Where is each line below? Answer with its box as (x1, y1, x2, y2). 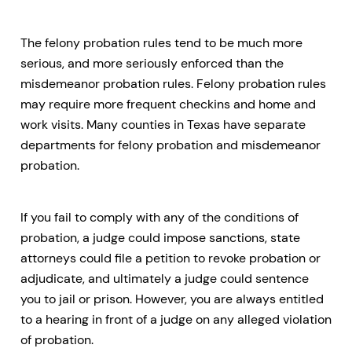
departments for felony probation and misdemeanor (20, 136, 321, 153)
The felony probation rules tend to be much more (20, 34, 302, 51)
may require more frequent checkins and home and (20, 95, 316, 112)
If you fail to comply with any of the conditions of (20, 208, 299, 225)
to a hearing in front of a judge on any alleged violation (20, 310, 332, 328)
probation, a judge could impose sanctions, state (20, 229, 300, 246)
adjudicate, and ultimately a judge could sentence (20, 269, 309, 287)
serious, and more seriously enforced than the (20, 54, 284, 71)
